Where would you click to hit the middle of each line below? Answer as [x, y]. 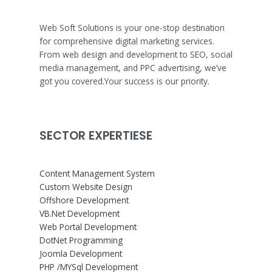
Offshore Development [84, 200]
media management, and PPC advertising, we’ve [133, 68]
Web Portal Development [88, 226]
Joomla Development [81, 253]
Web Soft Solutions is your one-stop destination [132, 28]
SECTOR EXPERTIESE [96, 136]
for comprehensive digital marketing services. [127, 41]
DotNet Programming [81, 240]
